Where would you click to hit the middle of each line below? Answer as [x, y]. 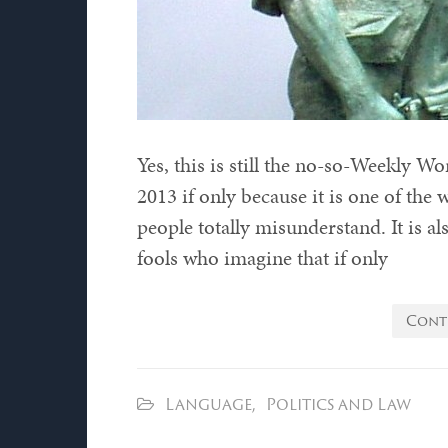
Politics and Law [338, 404]
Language [208, 404]
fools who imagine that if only [262, 258]
